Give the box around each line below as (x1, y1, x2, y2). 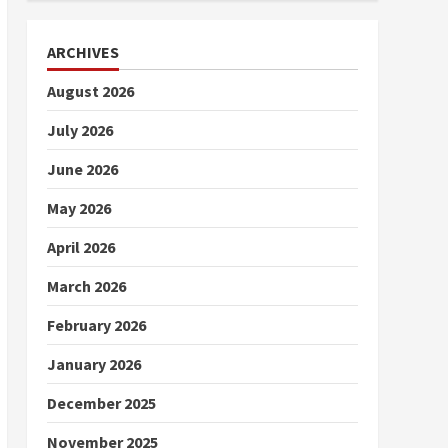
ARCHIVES (46, 42, 119, 63)
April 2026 (46, 237, 115, 258)
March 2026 (46, 276, 126, 297)
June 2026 (46, 159, 118, 180)
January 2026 (46, 354, 141, 375)
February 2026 (46, 315, 146, 336)
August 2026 (46, 81, 134, 102)
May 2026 (46, 198, 111, 219)
